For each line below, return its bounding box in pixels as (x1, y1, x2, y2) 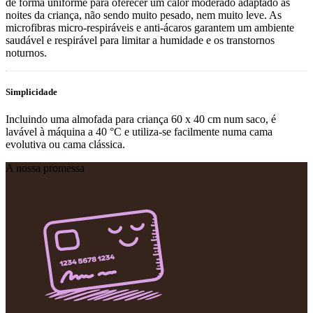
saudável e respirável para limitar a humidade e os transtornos (6, 34, 275, 47)
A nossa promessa (6, 162, 85, 175)
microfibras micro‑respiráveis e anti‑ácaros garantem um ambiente (6, 22, 294, 34)
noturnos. (6, 47, 47, 59)
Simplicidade (6, 87, 57, 98)
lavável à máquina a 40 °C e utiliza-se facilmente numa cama (6, 126, 272, 138)
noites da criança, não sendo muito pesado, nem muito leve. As (6, 9, 282, 22)
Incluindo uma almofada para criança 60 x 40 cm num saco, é (6, 113, 276, 126)
